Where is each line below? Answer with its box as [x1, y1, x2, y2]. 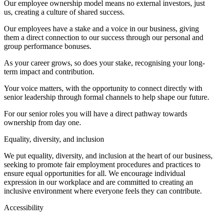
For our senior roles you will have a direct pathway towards [4, 109, 187, 118]
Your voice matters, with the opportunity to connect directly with [4, 84, 202, 93]
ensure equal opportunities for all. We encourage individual [4, 169, 185, 178]
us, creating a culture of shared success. [4, 8, 125, 17]
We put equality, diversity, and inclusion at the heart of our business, [4, 152, 213, 160]
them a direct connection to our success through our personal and [4, 33, 203, 42]
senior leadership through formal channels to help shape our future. [4, 93, 209, 102]
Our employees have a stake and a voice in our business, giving [4, 24, 199, 33]
